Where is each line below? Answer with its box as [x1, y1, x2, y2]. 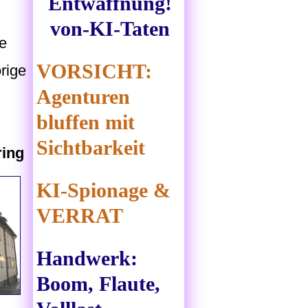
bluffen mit [36, 111, 135, 134]
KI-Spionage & [36, 179, 170, 202]
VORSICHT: [36, 60, 152, 83]
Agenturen [36, 85, 130, 109]
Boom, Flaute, [36, 272, 160, 296]
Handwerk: [36, 247, 137, 270]
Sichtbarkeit [36, 136, 145, 159]
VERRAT [36, 204, 123, 228]
